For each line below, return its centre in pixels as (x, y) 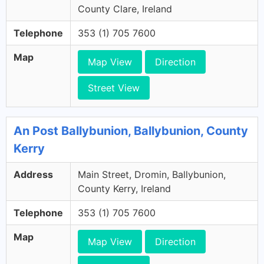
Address (33, 174)
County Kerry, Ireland (124, 189)
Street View (114, 88)
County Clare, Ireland (125, 9)
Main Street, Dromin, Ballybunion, (152, 174)
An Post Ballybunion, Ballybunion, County (131, 131)
